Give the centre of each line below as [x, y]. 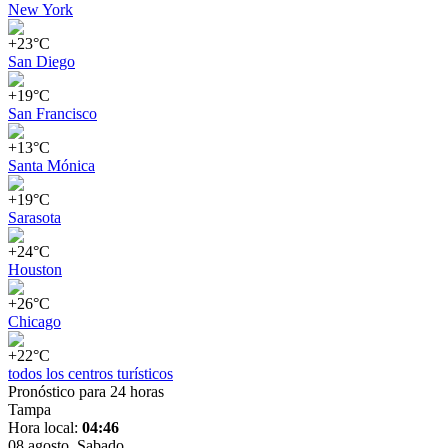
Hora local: [45, 428]
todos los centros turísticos [90, 374]
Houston [35, 270]
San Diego [41, 62]
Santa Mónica [51, 166]
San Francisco [52, 114]
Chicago [34, 322]
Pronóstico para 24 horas [86, 392]
